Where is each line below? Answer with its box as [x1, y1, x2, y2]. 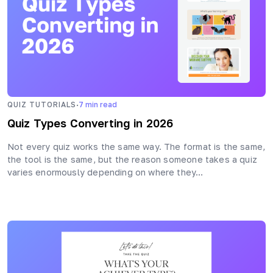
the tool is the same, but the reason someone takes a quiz [7, 154, 257, 165]
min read [85, 100, 117, 110]
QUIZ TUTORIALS [7, 100, 76, 110]
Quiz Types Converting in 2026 [7, 116, 174, 130]
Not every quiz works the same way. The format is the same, [7, 141, 266, 152]
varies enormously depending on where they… [7, 166, 204, 177]
